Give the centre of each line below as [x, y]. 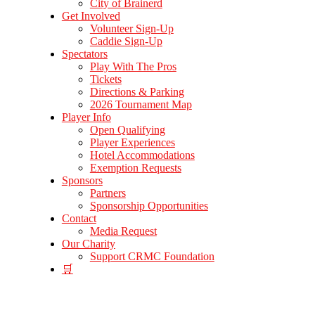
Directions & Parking [137, 92]
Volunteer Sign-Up [131, 28]
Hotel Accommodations [142, 155]
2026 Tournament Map [141, 104]
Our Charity [88, 244]
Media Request [123, 231]
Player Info [86, 117]
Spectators [84, 54]
